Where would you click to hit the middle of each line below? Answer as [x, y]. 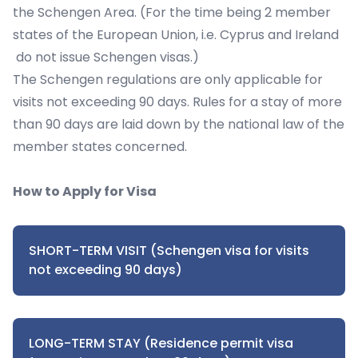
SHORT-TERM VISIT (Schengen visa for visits [169, 251]
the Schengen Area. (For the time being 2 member [172, 12]
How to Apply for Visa [85, 191]
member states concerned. [100, 147]
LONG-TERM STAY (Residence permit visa [161, 343]
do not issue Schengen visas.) [106, 57]
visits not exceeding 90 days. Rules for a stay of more [177, 102]
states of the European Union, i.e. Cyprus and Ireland [176, 35]
